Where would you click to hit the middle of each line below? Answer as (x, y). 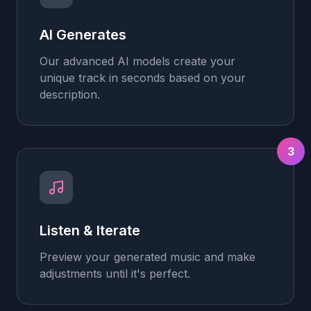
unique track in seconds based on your (143, 78)
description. (70, 94)
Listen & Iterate (90, 230)
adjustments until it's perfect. (115, 274)
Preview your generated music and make (148, 257)
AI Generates (83, 35)
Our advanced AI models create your (137, 61)
